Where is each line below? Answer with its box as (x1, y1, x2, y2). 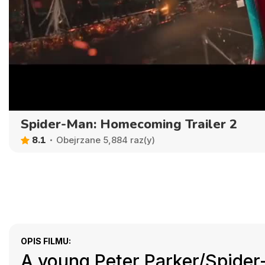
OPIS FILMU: (21, 235, 71, 246)
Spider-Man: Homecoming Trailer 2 (21, 115, 237, 133)
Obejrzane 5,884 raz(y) (56, 134, 155, 146)
